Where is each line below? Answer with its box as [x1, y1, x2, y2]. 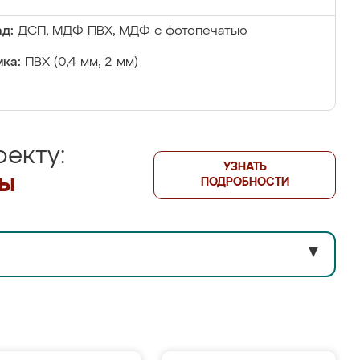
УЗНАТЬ [223, 162, 267, 173]
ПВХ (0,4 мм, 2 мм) [25, 56, 138, 69]
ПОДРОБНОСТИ [200, 177, 289, 188]
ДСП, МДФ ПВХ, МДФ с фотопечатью [18, 25, 247, 38]
